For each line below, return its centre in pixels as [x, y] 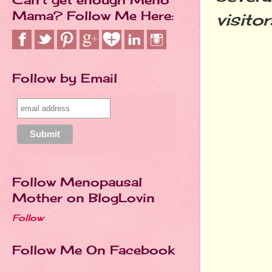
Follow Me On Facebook [93, 250]
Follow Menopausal [77, 182]
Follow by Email [65, 78]
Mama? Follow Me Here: [93, 15]
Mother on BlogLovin [83, 198]
